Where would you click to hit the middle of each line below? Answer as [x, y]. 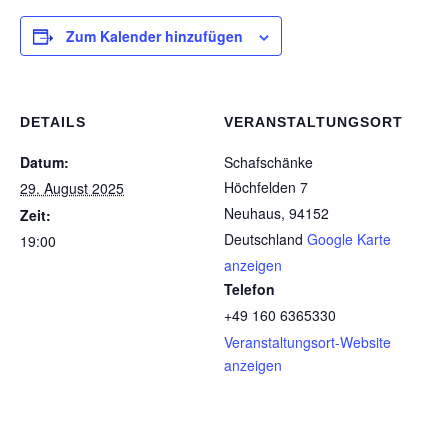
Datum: [44, 162]
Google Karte [349, 239]
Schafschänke [268, 162]
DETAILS [53, 122]
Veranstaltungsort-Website [307, 342]
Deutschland [263, 239]
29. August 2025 [72, 188]
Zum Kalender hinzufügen [154, 36]
